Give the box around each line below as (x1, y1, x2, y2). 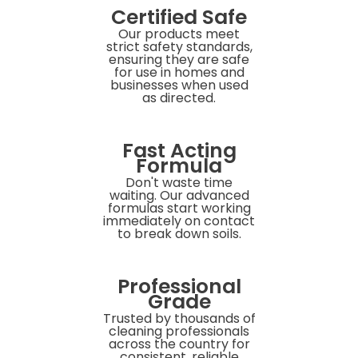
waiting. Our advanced (109, 186, 249, 205)
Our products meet (118, 25, 240, 43)
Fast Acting (121, 137, 237, 165)
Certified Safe (111, 3, 247, 31)
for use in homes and (113, 63, 245, 82)
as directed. (142, 89, 216, 107)
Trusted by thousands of (102, 309, 256, 328)
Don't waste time (125, 173, 233, 192)
